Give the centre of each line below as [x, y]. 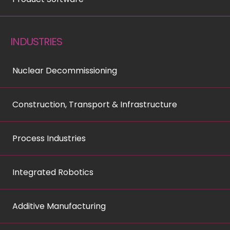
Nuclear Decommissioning [64, 70]
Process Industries [49, 138]
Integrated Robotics [53, 172]
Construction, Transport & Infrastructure [94, 104]
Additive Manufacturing [59, 206]
